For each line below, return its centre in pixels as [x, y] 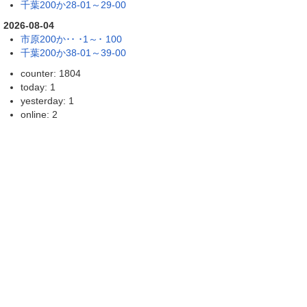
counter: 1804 [51, 73]
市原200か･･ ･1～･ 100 [71, 39]
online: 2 [39, 114]
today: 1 [38, 87]
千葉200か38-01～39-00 [73, 52]
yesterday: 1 [47, 100]
